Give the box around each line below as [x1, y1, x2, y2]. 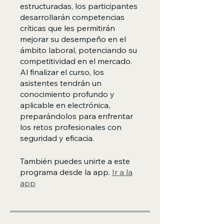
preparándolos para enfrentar [20, 111, 133, 121]
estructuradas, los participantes [20, 1, 137, 11]
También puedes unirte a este [20, 156, 130, 166]
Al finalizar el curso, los [20, 67, 104, 77]
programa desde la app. [20, 167, 110, 177]
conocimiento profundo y [20, 89, 114, 99]
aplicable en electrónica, [20, 100, 110, 110]
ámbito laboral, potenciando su [20, 45, 137, 55]
